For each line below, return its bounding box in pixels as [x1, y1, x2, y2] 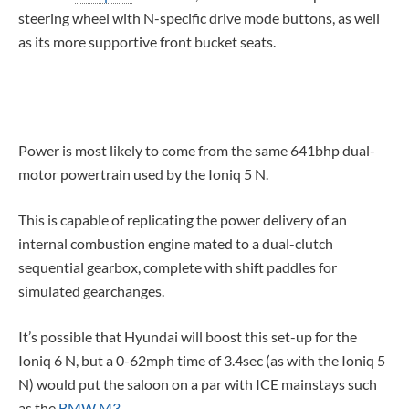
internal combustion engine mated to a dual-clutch [18, 234, 333, 252]
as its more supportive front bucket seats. [18, 32, 276, 50]
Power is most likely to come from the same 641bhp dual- [18, 141, 375, 159]
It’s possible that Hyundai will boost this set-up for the [18, 327, 357, 345]
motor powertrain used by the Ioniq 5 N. [18, 164, 268, 183]
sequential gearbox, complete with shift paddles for [18, 257, 337, 276]
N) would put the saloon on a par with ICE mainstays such [18, 374, 377, 393]
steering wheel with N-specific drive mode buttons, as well [18, 8, 380, 26]
